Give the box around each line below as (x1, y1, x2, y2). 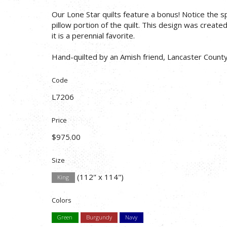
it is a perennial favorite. (52, 30, 135, 41)
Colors (52, 195, 71, 205)
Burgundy (86, 213, 112, 221)
